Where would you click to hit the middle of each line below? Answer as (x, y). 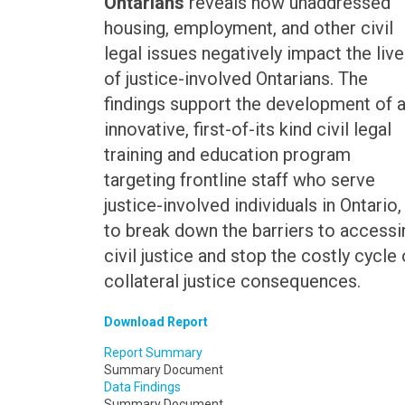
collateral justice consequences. (232, 282)
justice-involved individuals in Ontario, (252, 206)
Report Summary (153, 353)
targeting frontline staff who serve (239, 180)
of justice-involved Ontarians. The (235, 79)
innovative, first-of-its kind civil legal (247, 130)
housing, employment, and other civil (248, 28)
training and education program (227, 155)
